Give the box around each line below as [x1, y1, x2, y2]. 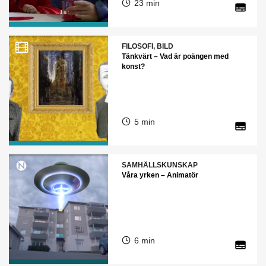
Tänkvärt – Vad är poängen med [121, 52, 229, 61]
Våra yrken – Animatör [121, 171, 198, 179]
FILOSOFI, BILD [121, 42, 173, 50]
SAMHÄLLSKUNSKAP [121, 161, 198, 169]
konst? [121, 62, 145, 71]
